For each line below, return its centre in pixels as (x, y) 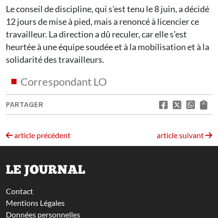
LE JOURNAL (45, 171)
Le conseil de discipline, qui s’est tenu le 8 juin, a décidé (108, 9)
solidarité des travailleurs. (55, 60)
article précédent (42, 135)
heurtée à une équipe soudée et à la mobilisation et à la (108, 47)
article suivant (181, 135)
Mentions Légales (35, 203)
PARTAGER (25, 105)
